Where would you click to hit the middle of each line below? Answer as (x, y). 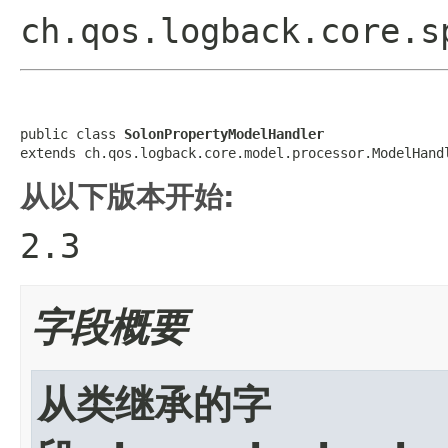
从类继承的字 (154, 404)
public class (72, 133)
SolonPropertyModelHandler (224, 133)
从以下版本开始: (127, 196)
